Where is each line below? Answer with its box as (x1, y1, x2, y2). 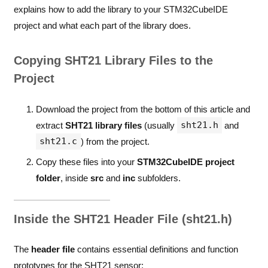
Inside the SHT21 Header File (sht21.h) (13, 212, 232, 226)
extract (36, 120, 65, 130)
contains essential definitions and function (74, 244, 238, 255)
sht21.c (39, 135, 77, 147)
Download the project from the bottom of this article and (36, 103, 250, 114)
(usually (142, 120, 177, 130)
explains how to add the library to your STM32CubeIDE (13, 4, 228, 15)
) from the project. (81, 136, 150, 147)
